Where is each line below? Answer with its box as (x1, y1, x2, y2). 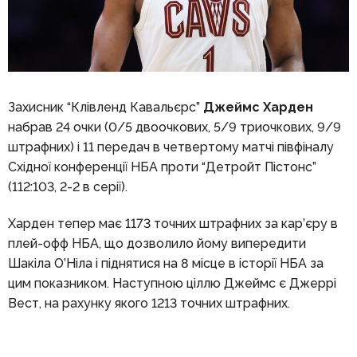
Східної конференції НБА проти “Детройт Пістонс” (7, 159, 316, 175)
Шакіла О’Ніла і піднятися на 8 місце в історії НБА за (7, 255, 324, 271)
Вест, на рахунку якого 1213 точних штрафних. (7, 295, 290, 311)
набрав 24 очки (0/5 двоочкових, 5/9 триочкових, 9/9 (7, 120, 341, 135)
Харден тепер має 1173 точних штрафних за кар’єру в (7, 215, 338, 231)
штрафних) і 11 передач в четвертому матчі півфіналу (7, 139, 334, 155)
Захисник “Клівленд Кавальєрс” (7, 100, 203, 116)
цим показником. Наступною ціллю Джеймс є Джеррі (7, 275, 336, 291)
